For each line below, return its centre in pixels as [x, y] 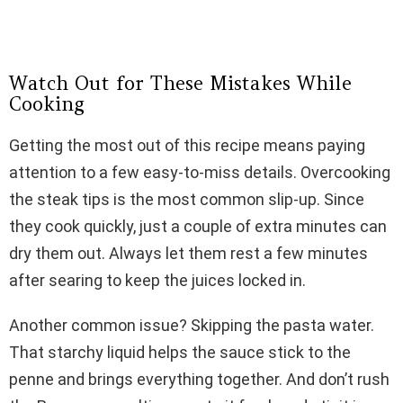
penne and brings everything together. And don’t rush [199, 380]
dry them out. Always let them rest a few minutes [188, 254]
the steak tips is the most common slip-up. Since [187, 200]
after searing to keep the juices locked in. [157, 281]
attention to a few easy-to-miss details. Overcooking [200, 173]
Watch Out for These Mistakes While [180, 84]
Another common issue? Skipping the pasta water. [192, 326]
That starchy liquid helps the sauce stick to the [180, 353]
